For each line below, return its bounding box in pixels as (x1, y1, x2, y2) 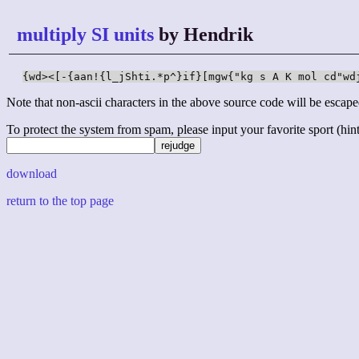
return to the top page (6, 194, 114, 208)
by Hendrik (154, 24, 253, 45)
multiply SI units (17, 24, 154, 45)
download (6, 167, 57, 181)
